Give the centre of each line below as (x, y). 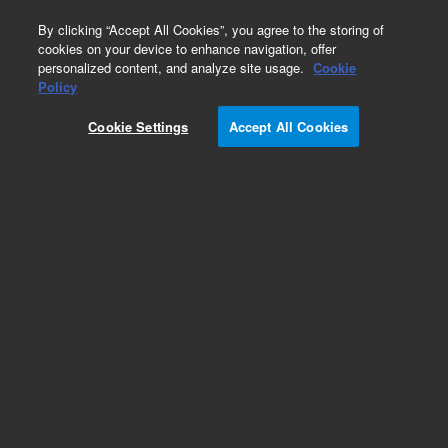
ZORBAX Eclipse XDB (100, 418)
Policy (58, 86)
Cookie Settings (138, 126)
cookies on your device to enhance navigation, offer (187, 48)
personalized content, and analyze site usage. (173, 67)
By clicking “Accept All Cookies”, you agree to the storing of (211, 29)
